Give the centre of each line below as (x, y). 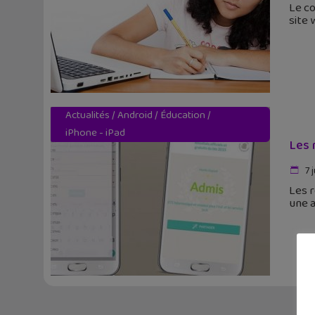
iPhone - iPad (95, 133)
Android (135, 115)
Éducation (183, 115)
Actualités (88, 115)
